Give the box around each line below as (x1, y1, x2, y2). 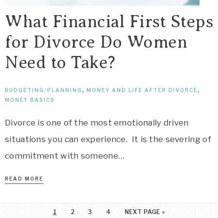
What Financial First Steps (5, 12, 213, 31)
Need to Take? (5, 53, 116, 72)
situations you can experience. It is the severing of (5, 134, 211, 144)
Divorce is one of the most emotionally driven (5, 118, 189, 127)
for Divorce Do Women (5, 33, 187, 52)
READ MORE (5, 176, 43, 182)
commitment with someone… (5, 151, 125, 161)
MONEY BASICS (5, 97, 55, 103)
